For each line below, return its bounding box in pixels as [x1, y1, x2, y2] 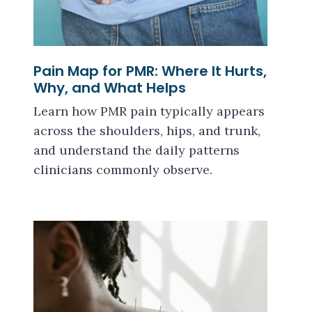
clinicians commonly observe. [33, 162, 212, 178]
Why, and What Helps [33, 78, 186, 97]
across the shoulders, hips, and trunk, [33, 123, 260, 139]
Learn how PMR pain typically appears [33, 103, 265, 119]
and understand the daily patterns [33, 142, 240, 158]
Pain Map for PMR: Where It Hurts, [33, 61, 267, 81]
